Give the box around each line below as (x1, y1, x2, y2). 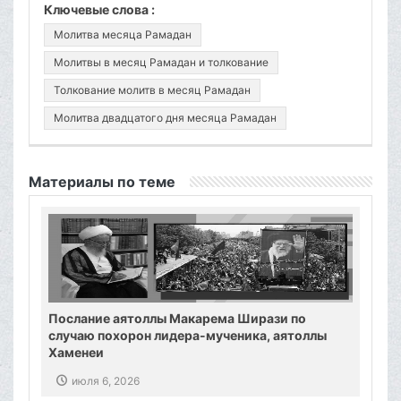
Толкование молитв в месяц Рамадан (54, 83, 251, 98)
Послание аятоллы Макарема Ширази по (48, 311, 306, 327)
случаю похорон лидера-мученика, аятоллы (48, 328, 327, 344)
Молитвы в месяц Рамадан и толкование (54, 55, 269, 70)
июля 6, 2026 (72, 374, 140, 388)
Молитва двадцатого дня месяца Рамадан (54, 111, 277, 125)
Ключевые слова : (44, 2, 155, 18)
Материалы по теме (29, 173, 175, 192)
